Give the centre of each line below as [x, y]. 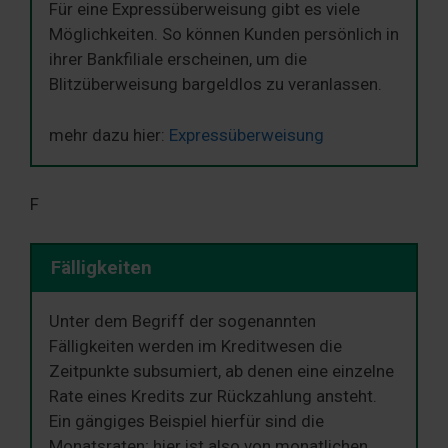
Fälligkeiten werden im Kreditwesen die [195, 345]
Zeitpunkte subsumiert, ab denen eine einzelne [221, 370]
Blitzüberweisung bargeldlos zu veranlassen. [215, 84]
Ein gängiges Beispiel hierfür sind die [186, 420]
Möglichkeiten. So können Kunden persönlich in [224, 34]
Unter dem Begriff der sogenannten [182, 320]
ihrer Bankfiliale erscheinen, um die [178, 59]
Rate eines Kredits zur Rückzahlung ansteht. [213, 395]
